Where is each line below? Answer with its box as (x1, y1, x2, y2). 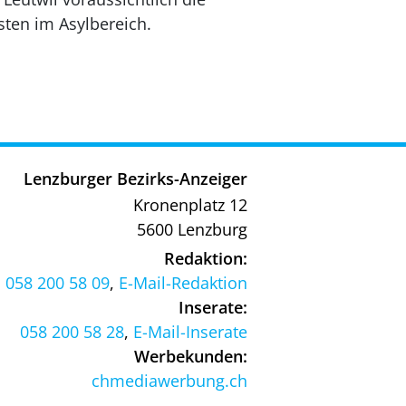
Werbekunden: (134, 344, 247, 367)
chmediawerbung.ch (92, 369, 247, 391)
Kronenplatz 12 (133, 193, 247, 216)
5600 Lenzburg (137, 217, 247, 240)
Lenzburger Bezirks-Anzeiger (24, 167, 247, 189)
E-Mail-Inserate (133, 320, 247, 343)
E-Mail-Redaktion (119, 271, 247, 294)
